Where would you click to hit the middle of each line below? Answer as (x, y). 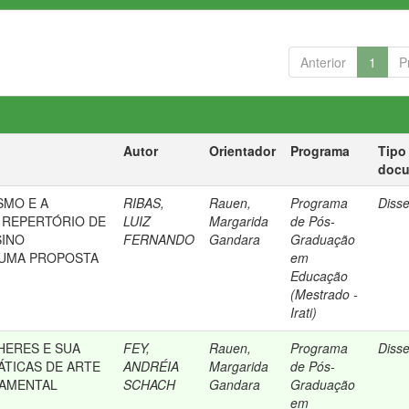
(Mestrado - (325, 294)
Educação (320, 276)
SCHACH (150, 384)
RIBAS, (144, 203)
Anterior (323, 62)
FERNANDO (159, 239)
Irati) (304, 312)
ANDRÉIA (152, 366)
